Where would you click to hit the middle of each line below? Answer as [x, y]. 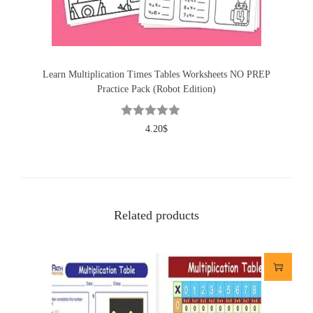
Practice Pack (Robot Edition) [156, 89]
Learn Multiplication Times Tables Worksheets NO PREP [156, 74]
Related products [156, 215]
